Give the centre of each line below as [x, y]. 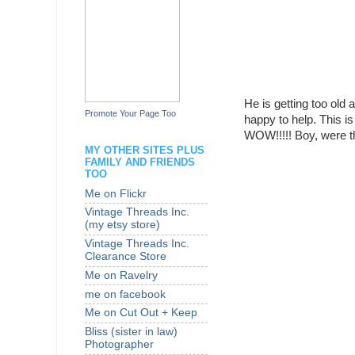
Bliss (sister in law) [131, 332]
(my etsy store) [122, 225]
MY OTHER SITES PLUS [145, 150]
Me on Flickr [116, 193]
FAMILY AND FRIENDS [140, 162]
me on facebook [125, 294]
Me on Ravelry [121, 275]
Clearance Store [126, 257]
